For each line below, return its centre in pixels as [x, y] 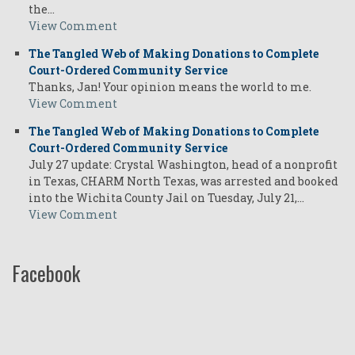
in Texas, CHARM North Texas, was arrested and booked [183, 181]
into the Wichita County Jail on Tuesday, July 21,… [166, 198]
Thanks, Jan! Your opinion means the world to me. [171, 87]
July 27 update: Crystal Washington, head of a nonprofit [183, 165]
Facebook [46, 273]
